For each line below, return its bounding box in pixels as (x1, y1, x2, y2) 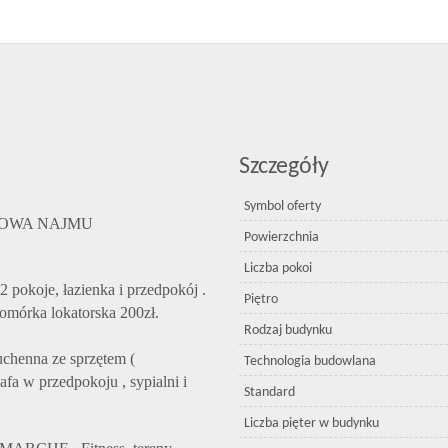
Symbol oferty (244, 199, 321, 214)
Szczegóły (239, 155, 329, 179)
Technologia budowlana (244, 354, 376, 369)
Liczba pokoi (244, 261, 312, 276)
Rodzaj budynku (244, 323, 332, 338)
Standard (244, 385, 295, 400)
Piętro (244, 292, 278, 307)
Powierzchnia (244, 230, 319, 245)
